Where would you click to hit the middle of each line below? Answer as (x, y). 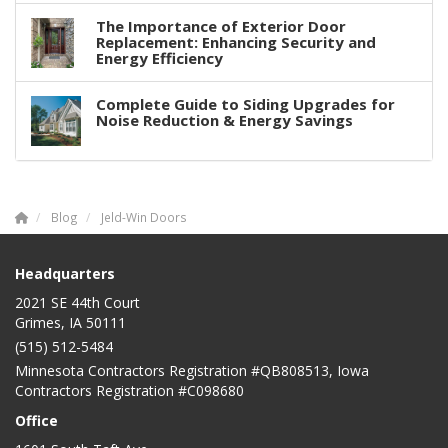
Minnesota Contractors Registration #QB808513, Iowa (192, 370)
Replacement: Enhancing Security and (236, 41)
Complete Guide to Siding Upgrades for (245, 103)
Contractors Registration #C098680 (129, 390)
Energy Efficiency (159, 57)
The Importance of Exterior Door (221, 25)
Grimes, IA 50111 (70, 322)
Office (36, 420)
